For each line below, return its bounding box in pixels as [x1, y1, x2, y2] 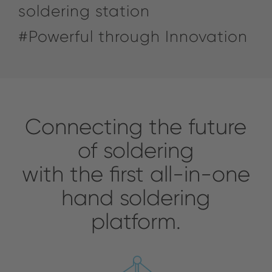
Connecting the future [25, 113, 247, 140]
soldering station [18, 1, 150, 20]
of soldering [78, 137, 194, 163]
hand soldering [61, 184, 211, 211]
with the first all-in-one [21, 160, 250, 187]
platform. [90, 208, 181, 234]
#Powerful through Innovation [18, 27, 248, 46]
